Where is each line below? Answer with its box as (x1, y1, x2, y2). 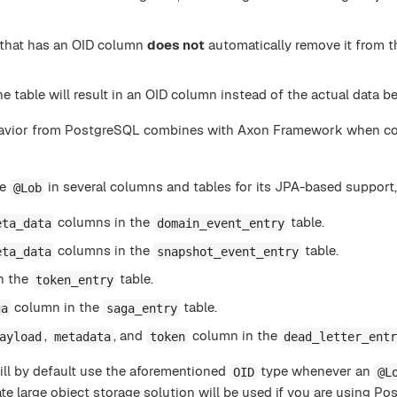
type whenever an (257, 362, 375, 380)
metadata (53, 329, 111, 344)
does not (147, 36, 205, 54)
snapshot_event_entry (156, 244, 299, 259)
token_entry (35, 272, 113, 287)
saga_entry (105, 300, 177, 315)
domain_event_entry (156, 215, 284, 230)
